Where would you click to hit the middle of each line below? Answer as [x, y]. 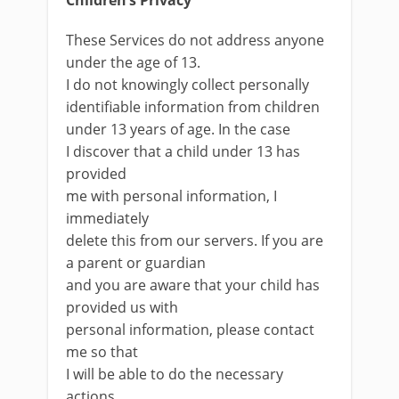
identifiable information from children [193, 107]
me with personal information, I [171, 196]
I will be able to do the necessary [175, 374]
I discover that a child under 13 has [183, 151]
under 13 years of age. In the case [178, 129]
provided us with [122, 307]
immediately [107, 218]
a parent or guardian [136, 263]
